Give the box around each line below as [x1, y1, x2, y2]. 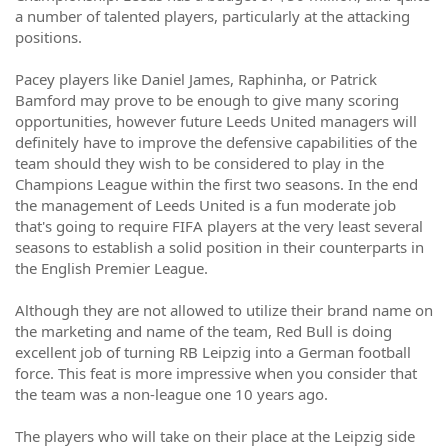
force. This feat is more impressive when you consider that [15, 363, 417, 383]
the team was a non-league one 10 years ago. [15, 384, 328, 404]
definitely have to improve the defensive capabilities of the [15, 132, 417, 152]
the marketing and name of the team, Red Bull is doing [15, 321, 392, 341]
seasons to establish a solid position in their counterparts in [15, 237, 424, 257]
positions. [15, 27, 82, 47]
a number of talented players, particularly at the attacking [15, 6, 410, 26]
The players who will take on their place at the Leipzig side [15, 426, 415, 446]
